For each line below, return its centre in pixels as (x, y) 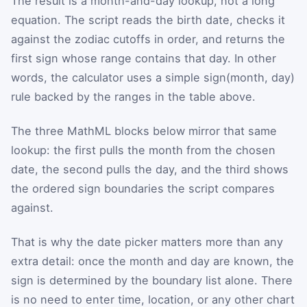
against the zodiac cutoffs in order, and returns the (148, 39)
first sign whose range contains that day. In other (144, 59)
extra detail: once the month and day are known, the (152, 261)
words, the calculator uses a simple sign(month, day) (153, 78)
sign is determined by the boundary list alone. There (152, 280)
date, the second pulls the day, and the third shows (150, 169)
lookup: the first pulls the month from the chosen (143, 150)
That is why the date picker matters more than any (147, 242)
